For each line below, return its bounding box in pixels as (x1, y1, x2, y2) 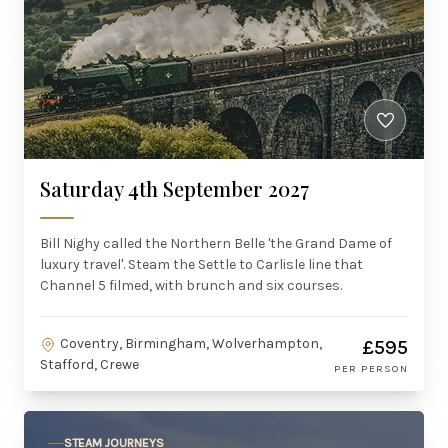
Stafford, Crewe (40, 356, 139, 373)
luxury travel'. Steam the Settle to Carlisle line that (40, 256, 363, 273)
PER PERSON (334, 362, 408, 375)
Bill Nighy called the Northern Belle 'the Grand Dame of (40, 235, 392, 252)
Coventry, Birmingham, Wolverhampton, (60, 335, 322, 352)
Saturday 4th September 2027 (40, 175, 309, 202)
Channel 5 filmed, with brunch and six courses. (40, 277, 342, 294)
